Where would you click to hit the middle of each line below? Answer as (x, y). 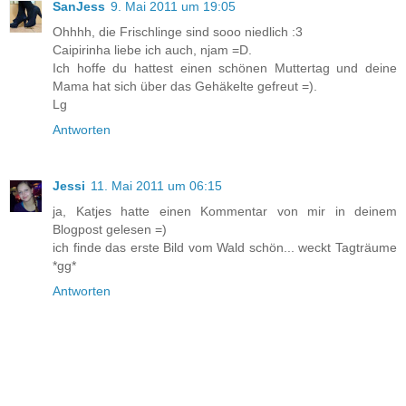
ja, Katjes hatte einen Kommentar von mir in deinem (225, 212)
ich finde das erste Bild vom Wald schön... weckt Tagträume (225, 248)
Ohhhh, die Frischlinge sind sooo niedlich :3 (178, 32)
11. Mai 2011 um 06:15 (156, 186)
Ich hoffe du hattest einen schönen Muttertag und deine (225, 68)
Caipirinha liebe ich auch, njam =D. (152, 50)
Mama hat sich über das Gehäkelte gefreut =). (185, 87)
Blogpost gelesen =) (110, 230)
